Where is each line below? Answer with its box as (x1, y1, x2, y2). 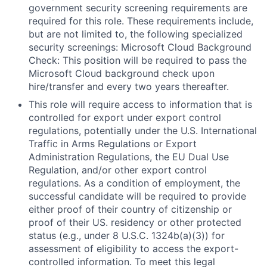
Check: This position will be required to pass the (29, 54, 247, 66)
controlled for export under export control (29, 111, 221, 123)
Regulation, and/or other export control (29, 164, 207, 176)
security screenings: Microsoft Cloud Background (29, 41, 252, 53)
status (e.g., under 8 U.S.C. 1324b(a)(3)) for (29, 229, 225, 241)
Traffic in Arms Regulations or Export (29, 138, 197, 150)
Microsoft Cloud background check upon (29, 67, 215, 79)
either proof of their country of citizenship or (29, 203, 232, 215)
